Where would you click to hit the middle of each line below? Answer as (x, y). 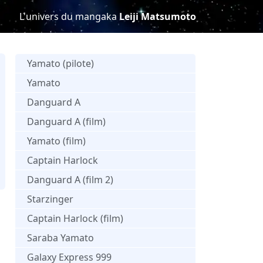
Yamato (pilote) (60, 63)
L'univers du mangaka (69, 16)
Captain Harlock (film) (75, 218)
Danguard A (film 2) (70, 179)
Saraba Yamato (60, 237)
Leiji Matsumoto (158, 16)
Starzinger (50, 199)
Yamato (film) (56, 141)
